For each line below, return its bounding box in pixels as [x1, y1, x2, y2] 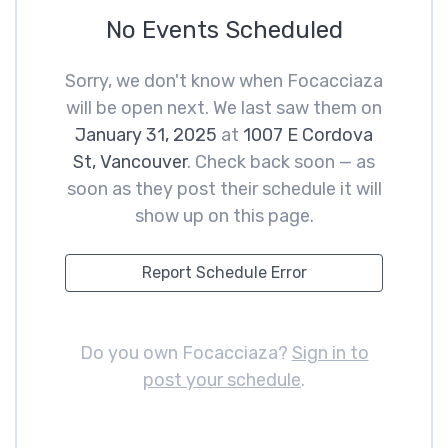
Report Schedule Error [141, 263, 307, 282]
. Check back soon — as [187, 151, 375, 173]
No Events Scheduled [105, 16, 343, 44]
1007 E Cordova [243, 124, 373, 146]
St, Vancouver [73, 151, 187, 173]
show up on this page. [134, 205, 314, 227]
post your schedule [143, 369, 301, 391]
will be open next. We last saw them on [66, 97, 382, 119]
